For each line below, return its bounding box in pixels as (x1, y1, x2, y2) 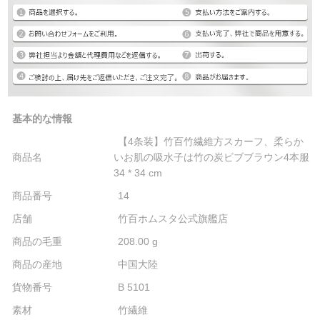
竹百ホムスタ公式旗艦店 (118, 212, 229, 224)
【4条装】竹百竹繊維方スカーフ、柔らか (118, 135, 304, 147)
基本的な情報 (12, 112, 73, 124)
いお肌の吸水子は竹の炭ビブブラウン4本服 (114, 151, 310, 163)
